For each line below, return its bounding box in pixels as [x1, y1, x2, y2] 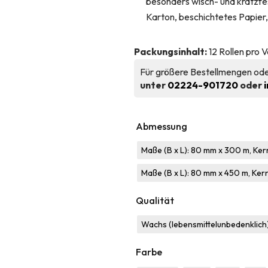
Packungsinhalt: [134, 45, 207, 58]
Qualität [136, 194, 174, 207]
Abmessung [136, 120, 187, 133]
